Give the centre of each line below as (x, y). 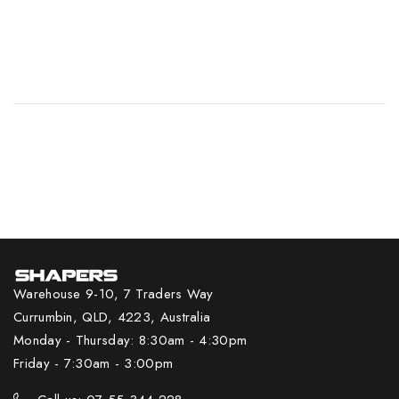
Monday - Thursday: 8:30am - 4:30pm (130, 340)
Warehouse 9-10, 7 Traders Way (114, 293)
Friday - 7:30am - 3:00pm (94, 363)
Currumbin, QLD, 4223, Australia (112, 317)
